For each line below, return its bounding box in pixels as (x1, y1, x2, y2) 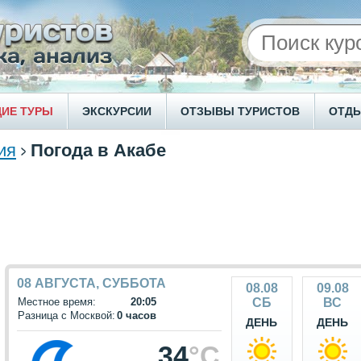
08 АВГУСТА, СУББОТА (17, 276, 166, 290)
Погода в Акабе (31, 140, 166, 160)
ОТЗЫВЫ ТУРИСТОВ (180, 105, 300, 118)
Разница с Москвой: (18, 309, 115, 322)
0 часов (117, 309, 156, 322)
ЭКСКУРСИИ (82, 105, 151, 118)
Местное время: (18, 296, 96, 308)
